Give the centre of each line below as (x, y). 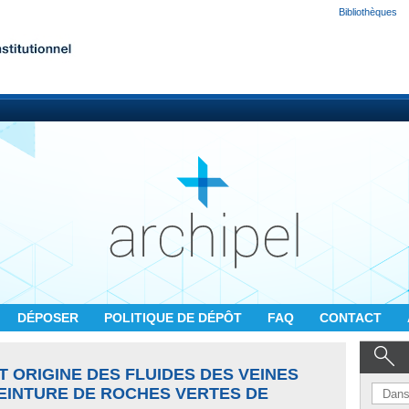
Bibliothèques (368, 12)
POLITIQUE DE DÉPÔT (175, 318)
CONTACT (352, 318)
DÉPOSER (50, 318)
